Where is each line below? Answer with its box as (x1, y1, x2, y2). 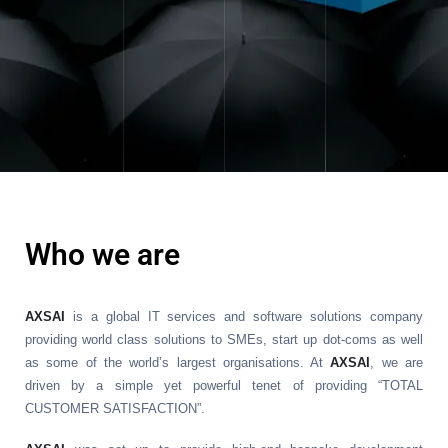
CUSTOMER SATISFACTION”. (25, 401, 205, 416)
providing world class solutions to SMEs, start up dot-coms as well (25, 332, 423, 347)
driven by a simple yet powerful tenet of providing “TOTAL (25, 378, 423, 393)
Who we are (25, 237, 180, 272)
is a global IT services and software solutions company (65, 309, 423, 324)
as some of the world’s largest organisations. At (25, 355, 331, 370)
